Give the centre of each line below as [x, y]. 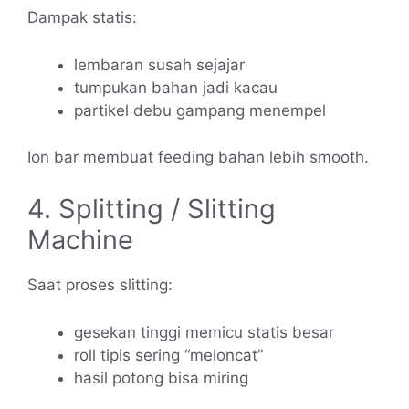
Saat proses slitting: [100, 284]
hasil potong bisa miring [161, 378]
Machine [80, 239]
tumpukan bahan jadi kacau [176, 88]
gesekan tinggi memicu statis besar [204, 332]
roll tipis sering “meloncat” [168, 355]
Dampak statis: [82, 17]
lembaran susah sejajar [159, 65]
